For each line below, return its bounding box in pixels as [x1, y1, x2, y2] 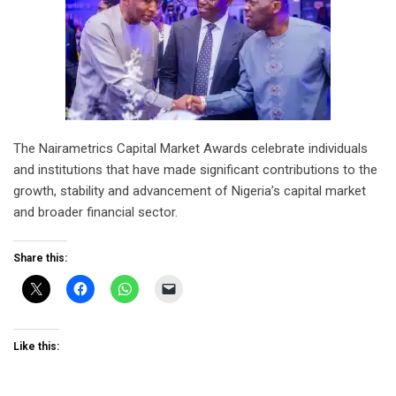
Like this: [13, 339, 59, 353]
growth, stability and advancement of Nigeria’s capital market [13, 182, 366, 199]
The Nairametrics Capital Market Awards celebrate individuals [13, 140, 368, 156]
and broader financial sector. [13, 203, 178, 220]
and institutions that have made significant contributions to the [13, 161, 377, 178]
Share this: [13, 251, 67, 264]
